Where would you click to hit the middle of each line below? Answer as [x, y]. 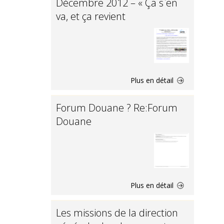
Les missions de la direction [117, 213]
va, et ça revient [91, 16]
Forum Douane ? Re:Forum [117, 108]
